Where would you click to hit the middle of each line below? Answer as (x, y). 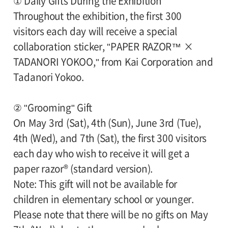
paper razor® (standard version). (83, 169)
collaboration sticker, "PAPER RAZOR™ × (103, 47)
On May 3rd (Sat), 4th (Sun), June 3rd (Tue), (107, 123)
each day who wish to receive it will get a (101, 154)
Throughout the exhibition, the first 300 (97, 16)
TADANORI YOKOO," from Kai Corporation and (113, 62)
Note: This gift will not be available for (95, 184)
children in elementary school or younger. (103, 199)
